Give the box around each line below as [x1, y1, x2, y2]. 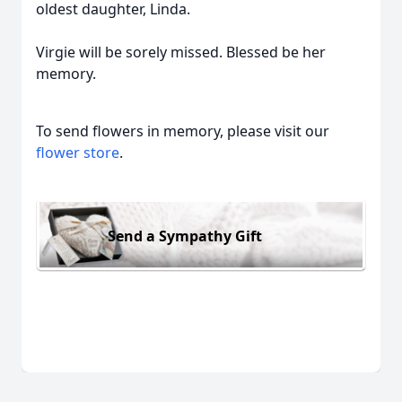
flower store [36, 143, 119, 162]
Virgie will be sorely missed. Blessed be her [36, 42, 326, 62]
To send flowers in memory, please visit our [36, 121, 329, 141]
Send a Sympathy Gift [108, 225, 262, 246]
